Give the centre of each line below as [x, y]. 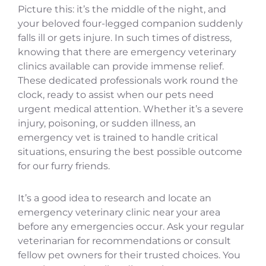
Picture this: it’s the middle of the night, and [122, 9]
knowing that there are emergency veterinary [127, 52]
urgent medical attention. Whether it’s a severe [131, 109]
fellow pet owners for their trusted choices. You [129, 255]
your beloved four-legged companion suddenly [130, 23]
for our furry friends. [64, 166]
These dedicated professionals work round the [128, 80]
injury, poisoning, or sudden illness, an [107, 123]
